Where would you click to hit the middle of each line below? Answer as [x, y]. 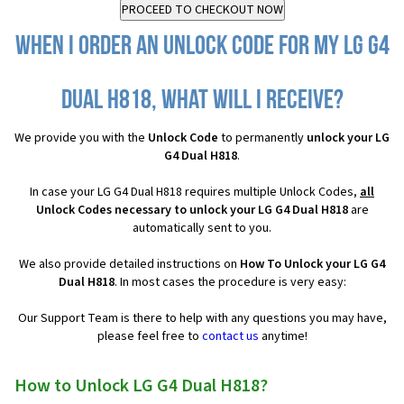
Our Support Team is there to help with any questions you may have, [202, 319]
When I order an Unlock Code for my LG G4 [202, 48]
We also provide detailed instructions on [129, 265]
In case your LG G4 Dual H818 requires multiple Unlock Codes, [195, 193]
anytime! [283, 337]
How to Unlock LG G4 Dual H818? [141, 386]
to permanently [262, 138]
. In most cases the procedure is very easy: [230, 283]
